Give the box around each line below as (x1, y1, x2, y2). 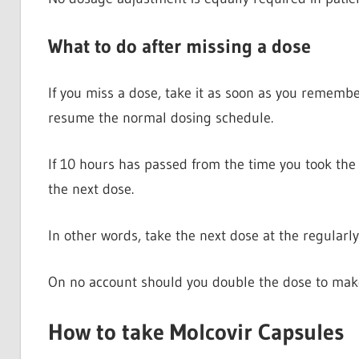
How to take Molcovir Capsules (47, 317, 344, 345)
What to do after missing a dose (47, 34, 311, 58)
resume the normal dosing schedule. (47, 108, 273, 127)
